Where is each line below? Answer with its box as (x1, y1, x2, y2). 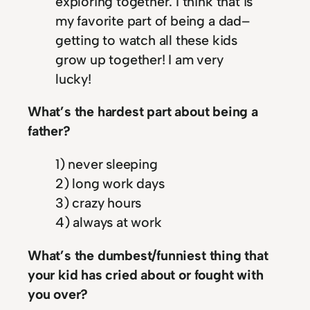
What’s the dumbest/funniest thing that (28, 246, 268, 264)
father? (28, 122, 71, 140)
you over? (28, 285, 89, 302)
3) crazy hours (55, 194, 142, 211)
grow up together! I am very (55, 51, 224, 68)
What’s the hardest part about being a (28, 103, 258, 120)
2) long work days (55, 174, 165, 192)
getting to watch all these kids (55, 31, 237, 48)
